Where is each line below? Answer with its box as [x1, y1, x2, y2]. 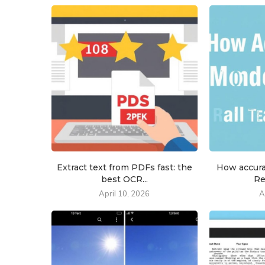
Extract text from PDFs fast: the [56, 161, 192, 173]
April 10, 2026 [99, 188, 150, 198]
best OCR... [101, 173, 148, 185]
